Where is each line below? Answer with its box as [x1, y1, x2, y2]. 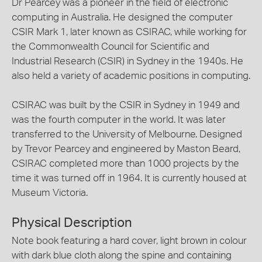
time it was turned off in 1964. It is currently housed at [12, 173, 247, 183]
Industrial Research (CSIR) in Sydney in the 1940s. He [12, 56, 243, 66]
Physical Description [12, 216, 132, 229]
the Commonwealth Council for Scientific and [12, 42, 209, 51]
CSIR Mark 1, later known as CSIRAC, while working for [12, 27, 247, 37]
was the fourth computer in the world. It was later [12, 115, 226, 125]
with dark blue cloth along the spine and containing [12, 250, 232, 260]
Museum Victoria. [12, 188, 88, 198]
